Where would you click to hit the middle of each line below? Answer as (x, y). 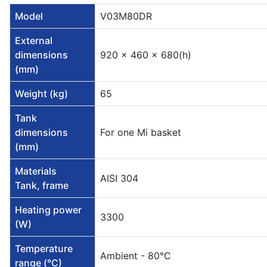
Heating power (48, 210)
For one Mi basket (141, 133)
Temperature (44, 249)
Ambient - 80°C (136, 256)
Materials (36, 171)
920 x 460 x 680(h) (146, 55)
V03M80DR (126, 16)
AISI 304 (119, 178)
